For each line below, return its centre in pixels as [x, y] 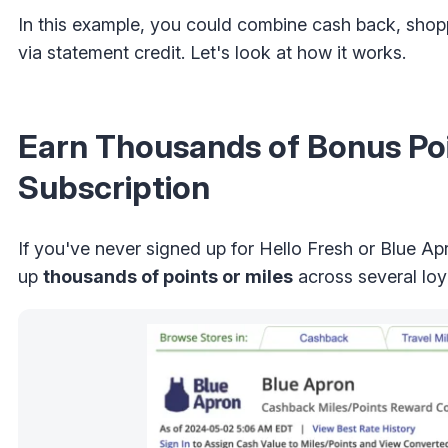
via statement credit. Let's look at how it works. [212, 53]
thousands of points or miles [168, 276]
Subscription [114, 188]
